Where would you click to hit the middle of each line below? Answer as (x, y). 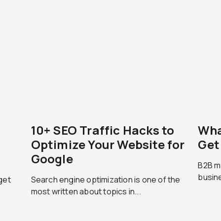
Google (52, 159)
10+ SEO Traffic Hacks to (103, 130)
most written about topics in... (86, 191)
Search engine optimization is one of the (106, 180)
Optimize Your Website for (108, 144)
